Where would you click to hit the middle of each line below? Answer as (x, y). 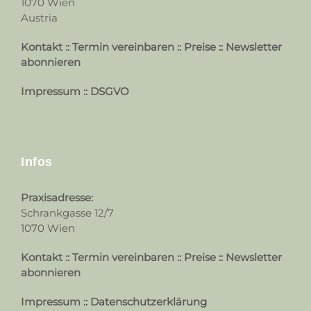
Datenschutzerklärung (149, 302)
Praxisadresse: (57, 198)
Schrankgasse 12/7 (67, 213)
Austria (39, 18)
